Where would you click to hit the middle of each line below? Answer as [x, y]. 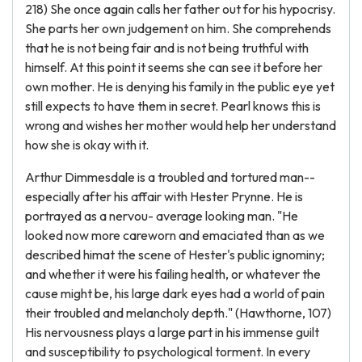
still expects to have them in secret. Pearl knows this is [173, 106]
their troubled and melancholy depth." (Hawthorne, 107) [178, 313]
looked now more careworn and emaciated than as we [175, 235]
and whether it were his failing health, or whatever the [173, 274]
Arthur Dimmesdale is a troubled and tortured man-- [170, 177]
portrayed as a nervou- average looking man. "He [162, 216]
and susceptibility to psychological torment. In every [168, 351]
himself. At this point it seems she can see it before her [174, 67]
